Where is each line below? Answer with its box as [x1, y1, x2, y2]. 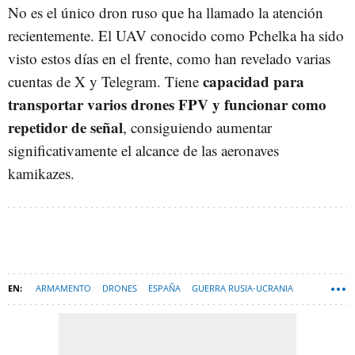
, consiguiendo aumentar [123, 116, 272, 137]
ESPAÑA [148, 281, 181, 294]
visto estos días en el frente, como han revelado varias [8, 48, 330, 68]
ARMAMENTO [36, 281, 91, 294]
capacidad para [199, 70, 304, 92]
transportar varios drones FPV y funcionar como [8, 93, 326, 115]
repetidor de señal [8, 116, 123, 138]
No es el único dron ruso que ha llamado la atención [8, 2, 323, 22]
